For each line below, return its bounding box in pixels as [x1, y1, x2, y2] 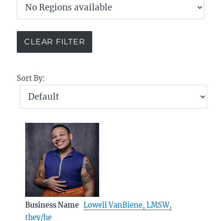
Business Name [25, 200, 79, 210]
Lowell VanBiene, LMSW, [83, 200, 172, 210]
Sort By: [17, 74, 45, 83]
